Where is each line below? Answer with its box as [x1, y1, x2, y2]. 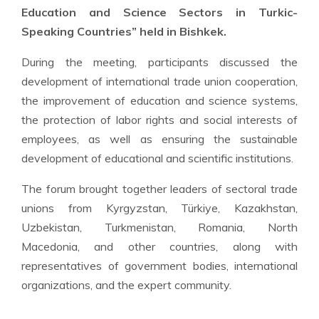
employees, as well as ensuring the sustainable [21, 131, 298, 146]
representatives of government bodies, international [21, 258, 298, 273]
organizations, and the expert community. [21, 277, 231, 292]
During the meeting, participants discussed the [21, 54, 298, 69]
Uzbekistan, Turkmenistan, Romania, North [21, 219, 298, 234]
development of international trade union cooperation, [21, 73, 298, 88]
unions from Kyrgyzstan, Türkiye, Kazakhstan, [21, 200, 298, 215]
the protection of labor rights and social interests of [21, 112, 298, 127]
